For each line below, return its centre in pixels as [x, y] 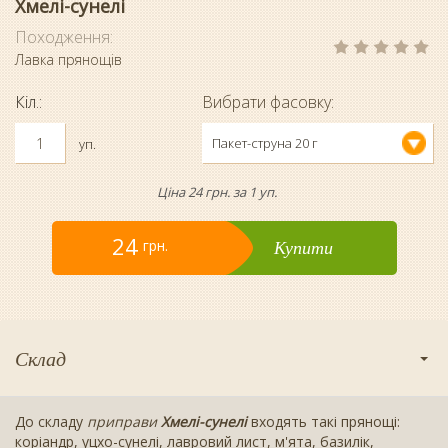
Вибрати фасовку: [267, 102]
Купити [303, 247]
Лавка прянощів [68, 60]
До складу [51, 422]
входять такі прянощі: [323, 422]
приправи [124, 422]
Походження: [66, 37]
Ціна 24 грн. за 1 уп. [216, 192]
